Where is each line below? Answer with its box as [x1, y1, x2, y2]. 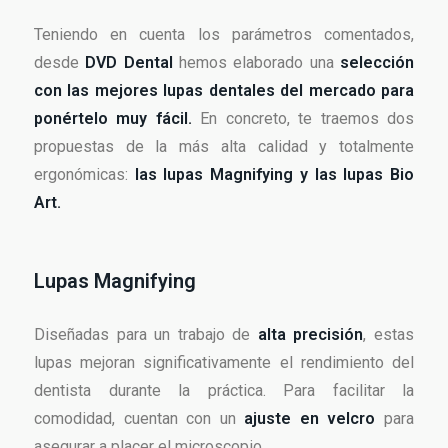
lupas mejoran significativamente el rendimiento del [34, 353, 414, 373]
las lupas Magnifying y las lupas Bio [134, 165, 415, 185]
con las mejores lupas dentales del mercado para [34, 81, 414, 101]
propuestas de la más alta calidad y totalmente [34, 137, 414, 157]
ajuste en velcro [244, 409, 376, 429]
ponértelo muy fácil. [34, 109, 192, 129]
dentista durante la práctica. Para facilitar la [34, 381, 414, 401]
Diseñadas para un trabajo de [34, 325, 258, 345]
